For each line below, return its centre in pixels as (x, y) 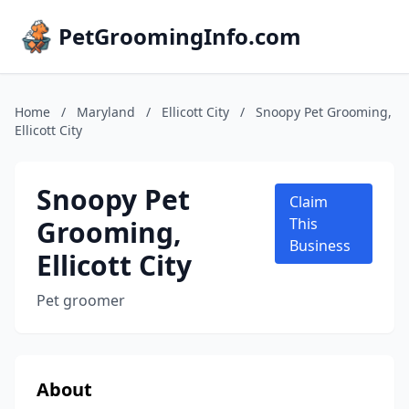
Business (320, 246)
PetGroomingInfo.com (180, 36)
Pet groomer (81, 300)
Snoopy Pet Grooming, (324, 112)
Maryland (106, 112)
